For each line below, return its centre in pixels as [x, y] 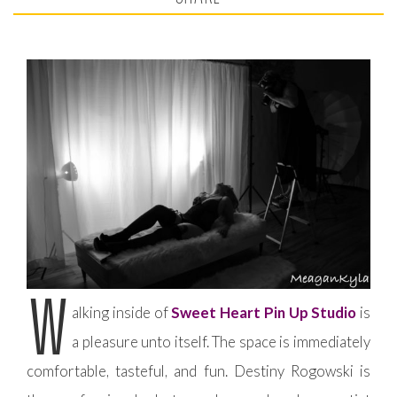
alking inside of [122, 312]
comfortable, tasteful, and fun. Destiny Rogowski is [198, 370]
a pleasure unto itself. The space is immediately [221, 341]
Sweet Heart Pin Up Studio [264, 312]
